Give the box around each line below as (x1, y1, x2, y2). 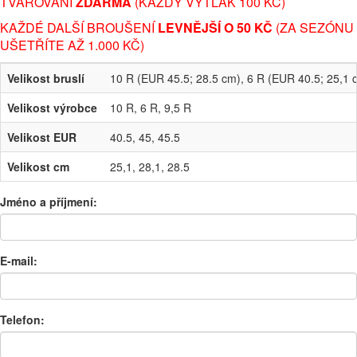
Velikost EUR (7, 128, 76, 145)
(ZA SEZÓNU (273, 18, 354, 37)
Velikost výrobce (7, 99, 97, 116)
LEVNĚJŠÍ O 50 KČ (158, 18, 273, 37)
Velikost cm (7, 158, 69, 175)
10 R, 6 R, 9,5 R (110, 99, 191, 116)
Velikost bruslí (7, 69, 84, 86)
